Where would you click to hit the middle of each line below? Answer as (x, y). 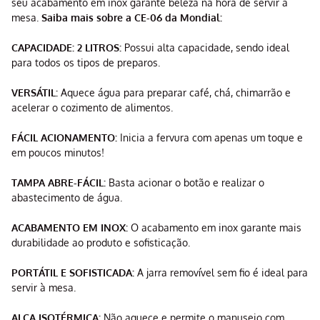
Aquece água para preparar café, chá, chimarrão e (176, 93)
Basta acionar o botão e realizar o (185, 183)
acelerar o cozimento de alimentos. (92, 108)
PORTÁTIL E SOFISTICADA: (73, 273)
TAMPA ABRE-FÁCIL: (59, 183)
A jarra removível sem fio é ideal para (221, 273)
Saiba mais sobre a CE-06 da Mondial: (132, 18)
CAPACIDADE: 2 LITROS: (66, 48)
